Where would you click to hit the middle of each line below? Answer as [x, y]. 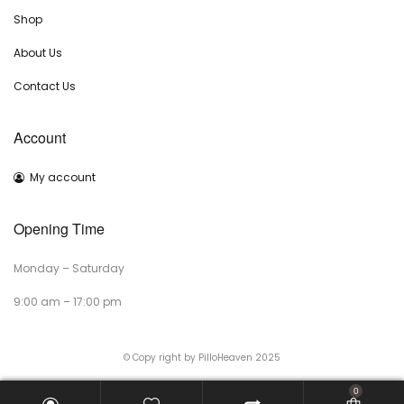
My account [63, 177]
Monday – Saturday [69, 268]
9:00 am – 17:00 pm [68, 302]
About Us [38, 53]
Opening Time [59, 229]
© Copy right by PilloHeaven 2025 [202, 358]
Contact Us [45, 86]
